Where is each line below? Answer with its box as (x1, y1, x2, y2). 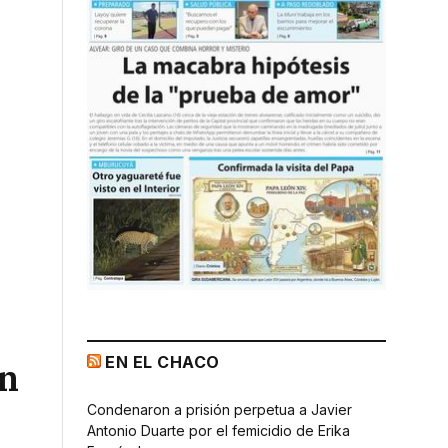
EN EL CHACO (105, 351, 220, 372)
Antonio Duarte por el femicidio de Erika (87, 421, 350, 439)
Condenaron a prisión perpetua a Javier (87, 400, 352, 418)
